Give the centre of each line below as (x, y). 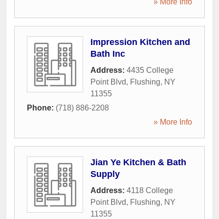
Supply (105, 174)
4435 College (150, 70)
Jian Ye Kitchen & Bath (138, 162)
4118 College (150, 190)
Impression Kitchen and (140, 42)
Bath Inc (108, 54)
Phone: (41, 108)
